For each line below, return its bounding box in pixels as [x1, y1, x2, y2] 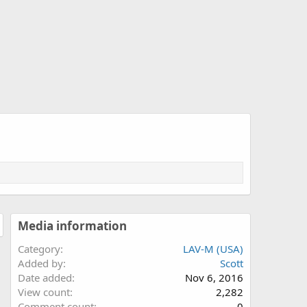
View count [18, 284, 70, 299]
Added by [18, 256, 63, 270]
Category [18, 241, 60, 256]
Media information [18, 217, 127, 234]
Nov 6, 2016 [185, 270, 243, 284]
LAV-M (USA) [183, 241, 243, 256]
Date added [18, 270, 72, 284]
